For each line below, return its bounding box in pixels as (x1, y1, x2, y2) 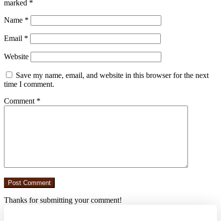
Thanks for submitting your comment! (4, 196, 122, 205)
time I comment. (4, 80, 54, 89)
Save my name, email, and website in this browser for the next (16, 71, 209, 80)
